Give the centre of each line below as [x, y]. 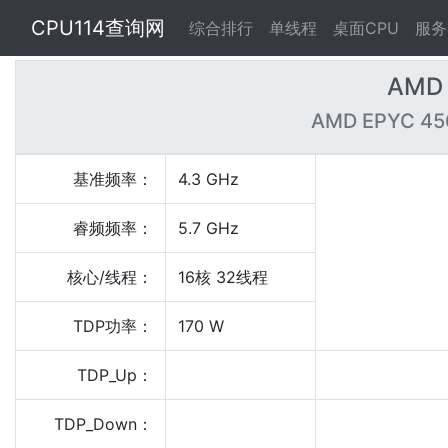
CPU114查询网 [98, 28]
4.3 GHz [208, 179]
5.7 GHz [208, 228]
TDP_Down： [103, 424]
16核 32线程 [223, 277]
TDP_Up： [115, 375]
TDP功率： [113, 326]
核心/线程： [110, 277]
